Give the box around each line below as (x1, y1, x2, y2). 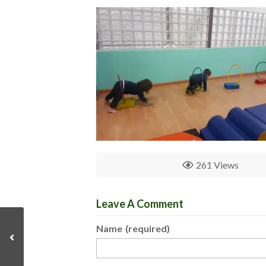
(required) (125, 223, 170, 235)
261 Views (196, 159, 239, 171)
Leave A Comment (96, 197, 183, 211)
